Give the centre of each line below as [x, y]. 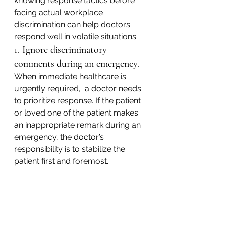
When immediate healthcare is [71, 77]
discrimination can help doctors [73, 25]
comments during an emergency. [77, 64]
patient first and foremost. [61, 161]
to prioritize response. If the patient [78, 101]
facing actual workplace [60, 13]
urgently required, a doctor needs [79, 89]
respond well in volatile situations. [76, 37]
